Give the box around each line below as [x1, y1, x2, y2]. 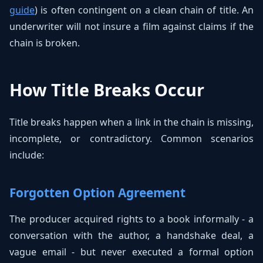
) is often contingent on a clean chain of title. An [35, 4, 254, 16]
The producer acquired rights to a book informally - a [9, 213, 254, 225]
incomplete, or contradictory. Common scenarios [9, 132, 254, 145]
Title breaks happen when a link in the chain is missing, [9, 116, 254, 129]
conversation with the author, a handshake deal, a [9, 229, 254, 242]
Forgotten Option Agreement [9, 184, 186, 201]
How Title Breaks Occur [9, 78, 204, 101]
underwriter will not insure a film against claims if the [9, 20, 254, 33]
